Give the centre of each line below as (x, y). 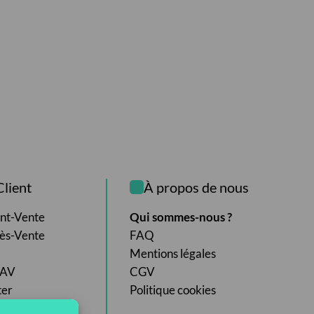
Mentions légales (173, 253)
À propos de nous (197, 187)
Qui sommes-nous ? (181, 217)
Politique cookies (173, 289)
